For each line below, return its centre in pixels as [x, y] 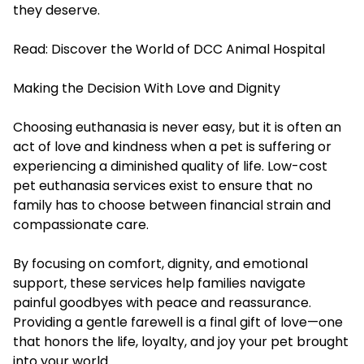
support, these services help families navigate [159, 283]
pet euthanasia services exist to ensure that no [163, 185]
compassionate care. [81, 224]
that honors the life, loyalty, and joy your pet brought [181, 341]
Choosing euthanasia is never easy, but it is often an [177, 127]
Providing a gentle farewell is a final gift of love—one [178, 322]
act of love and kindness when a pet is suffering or [172, 146]
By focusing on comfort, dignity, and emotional [160, 263]
